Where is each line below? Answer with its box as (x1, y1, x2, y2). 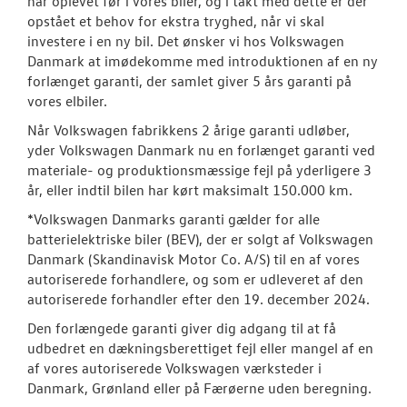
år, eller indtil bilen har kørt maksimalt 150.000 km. (27, 180, 352, 199)
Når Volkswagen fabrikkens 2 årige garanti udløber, (27, 120, 350, 139)
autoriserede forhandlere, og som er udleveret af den (27, 269, 363, 288)
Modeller (316, 30, 372, 48)
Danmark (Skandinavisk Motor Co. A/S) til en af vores (27, 249, 360, 268)
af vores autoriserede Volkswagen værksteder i (27, 358, 322, 377)
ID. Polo (316, 70, 364, 88)
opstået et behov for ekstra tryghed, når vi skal (27, 11, 324, 30)
